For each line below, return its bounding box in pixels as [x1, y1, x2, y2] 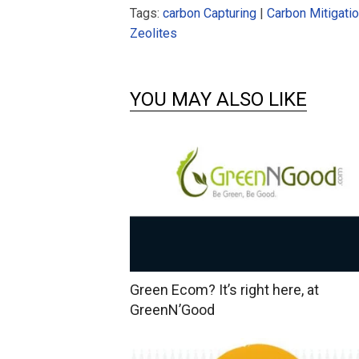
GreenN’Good [130, 301, 215, 319]
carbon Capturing [163, 5, 256, 21]
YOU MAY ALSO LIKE [130, 87, 307, 111]
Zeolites [130, 25, 177, 41]
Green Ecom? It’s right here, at [130, 281, 319, 299]
